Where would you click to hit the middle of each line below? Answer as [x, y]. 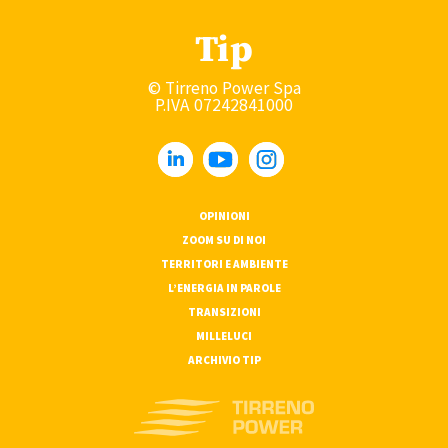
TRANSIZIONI [224, 312]
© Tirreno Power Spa [224, 88]
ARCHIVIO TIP [224, 360]
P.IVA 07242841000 [224, 105]
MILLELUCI [224, 336]
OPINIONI [224, 216]
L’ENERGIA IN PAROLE [224, 288]
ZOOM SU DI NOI [224, 240]
